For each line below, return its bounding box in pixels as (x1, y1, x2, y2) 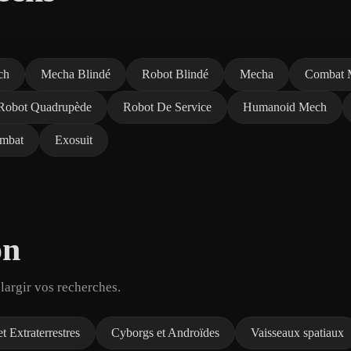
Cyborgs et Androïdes (111, 325, 219, 339)
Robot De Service (123, 100, 212, 114)
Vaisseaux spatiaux (251, 325, 344, 339)
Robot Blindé (142, 67, 208, 81)
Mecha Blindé (41, 67, 110, 81)
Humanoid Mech (243, 100, 327, 114)
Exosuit (55, 132, 92, 147)
